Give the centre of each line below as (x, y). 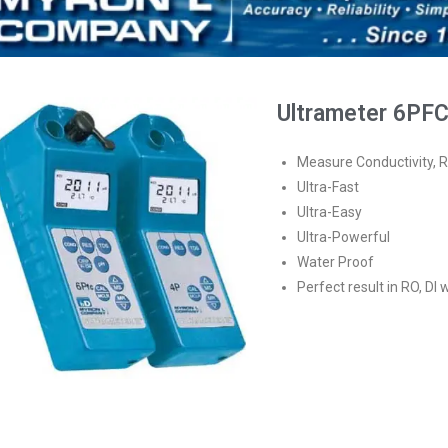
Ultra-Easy (330, 211)
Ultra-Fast (328, 186)
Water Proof (336, 261)
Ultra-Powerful (344, 236)
